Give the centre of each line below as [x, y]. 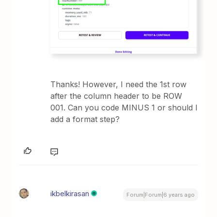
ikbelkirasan [70, 194]
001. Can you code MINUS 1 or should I [124, 108]
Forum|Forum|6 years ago [160, 195]
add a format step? [85, 119]
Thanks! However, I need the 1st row [119, 85]
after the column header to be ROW [116, 96]
